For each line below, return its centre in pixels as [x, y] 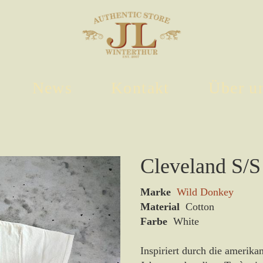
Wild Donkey [205, 192]
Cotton [197, 207]
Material [160, 207]
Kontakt [140, 88]
